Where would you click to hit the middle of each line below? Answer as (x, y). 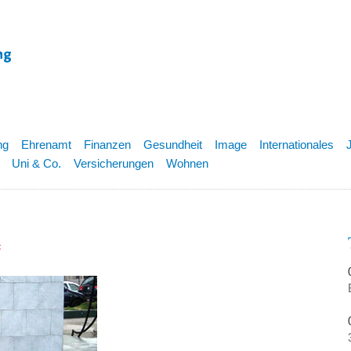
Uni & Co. (36, 163)
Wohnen (187, 163)
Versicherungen (114, 163)
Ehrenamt (46, 145)
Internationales (297, 145)
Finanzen (107, 145)
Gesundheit (173, 145)
